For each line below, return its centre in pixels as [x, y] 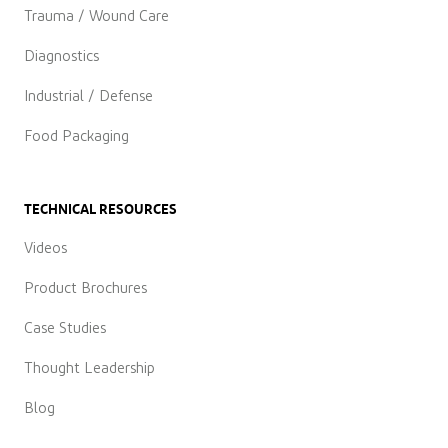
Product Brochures [85, 288]
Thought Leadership [89, 368]
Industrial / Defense [88, 96]
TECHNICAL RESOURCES [100, 208]
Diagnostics [61, 56]
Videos [45, 248]
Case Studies [65, 328]
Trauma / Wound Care [96, 16]
